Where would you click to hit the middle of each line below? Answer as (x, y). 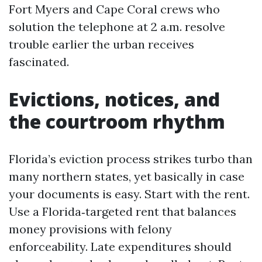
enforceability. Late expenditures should (120, 247)
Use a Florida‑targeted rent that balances (123, 211)
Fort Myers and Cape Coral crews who (114, 9)
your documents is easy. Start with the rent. (129, 194)
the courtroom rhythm (117, 121)
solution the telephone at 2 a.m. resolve (117, 27)
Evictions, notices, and (114, 99)
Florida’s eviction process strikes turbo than (131, 159)
